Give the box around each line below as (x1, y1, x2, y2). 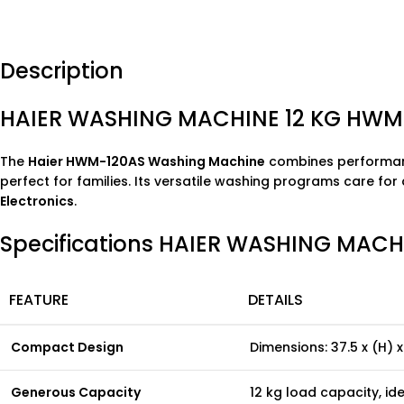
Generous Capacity (11, 383, 141, 401)
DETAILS (248, 289, 303, 310)
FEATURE (9, 289, 69, 310)
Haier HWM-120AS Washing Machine (28, 152, 265, 170)
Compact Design (11, 338, 124, 356)
